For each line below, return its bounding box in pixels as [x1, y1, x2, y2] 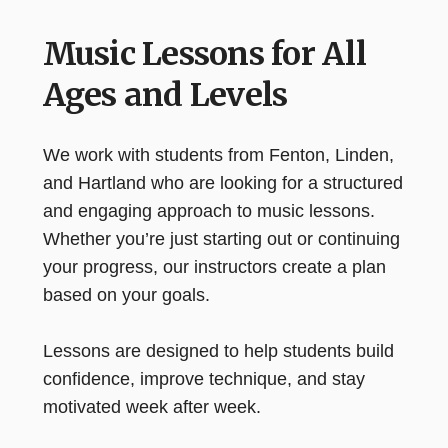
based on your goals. [42, 285, 210, 305]
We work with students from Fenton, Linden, [42, 145, 394, 165]
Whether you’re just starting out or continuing [42, 229, 400, 249]
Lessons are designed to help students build [42, 341, 394, 361]
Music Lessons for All [42, 34, 366, 74]
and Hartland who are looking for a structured [42, 173, 403, 193]
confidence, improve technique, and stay [42, 369, 365, 389]
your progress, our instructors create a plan [42, 257, 386, 277]
